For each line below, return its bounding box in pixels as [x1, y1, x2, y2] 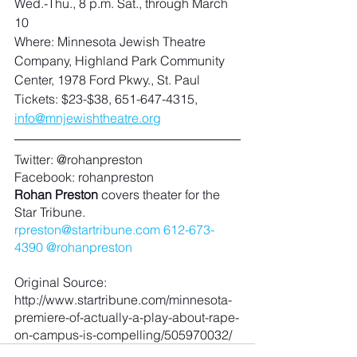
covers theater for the [98, 186, 223, 202]
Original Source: [14, 273, 110, 290]
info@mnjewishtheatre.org [14, 109, 161, 126]
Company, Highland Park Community [14, 52, 228, 69]
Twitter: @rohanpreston [14, 151, 143, 167]
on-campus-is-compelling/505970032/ [14, 326, 235, 343]
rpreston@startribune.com [14, 221, 160, 237]
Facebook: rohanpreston [14, 168, 154, 185]
